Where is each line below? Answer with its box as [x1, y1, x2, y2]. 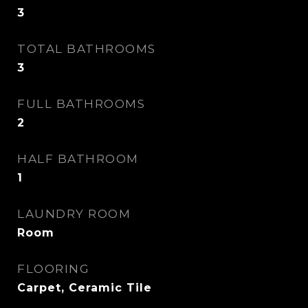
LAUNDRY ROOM [17, 207, 131, 221]
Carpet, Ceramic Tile [17, 281, 152, 294]
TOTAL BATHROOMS [17, 42, 156, 56]
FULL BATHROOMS [17, 97, 145, 111]
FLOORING [17, 262, 89, 276]
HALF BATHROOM [17, 152, 139, 166]
